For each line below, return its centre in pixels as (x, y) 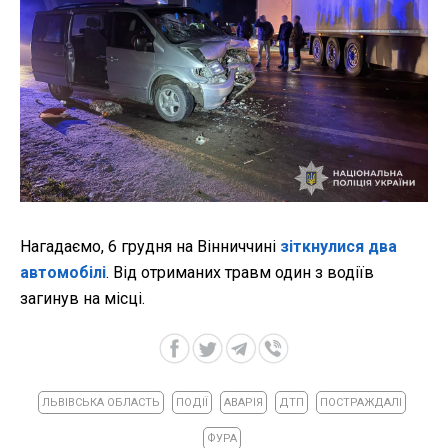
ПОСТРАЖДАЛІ (360, 403)
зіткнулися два (338, 247)
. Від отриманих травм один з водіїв (240, 273)
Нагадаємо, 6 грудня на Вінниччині (150, 247)
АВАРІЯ (243, 403)
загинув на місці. (82, 299)
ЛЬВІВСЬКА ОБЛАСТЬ (100, 403)
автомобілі (63, 273)
